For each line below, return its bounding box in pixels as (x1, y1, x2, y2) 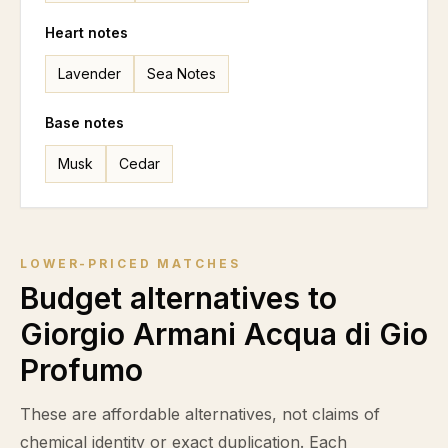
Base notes (45, 114, 124, 131)
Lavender (58, 65, 121, 82)
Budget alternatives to (20, 280, 337, 316)
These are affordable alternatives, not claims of (20, 404, 380, 424)
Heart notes (45, 24, 128, 41)
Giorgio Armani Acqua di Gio (20, 316, 428, 352)
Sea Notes (147, 65, 216, 82)
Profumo (20, 352, 143, 388)
